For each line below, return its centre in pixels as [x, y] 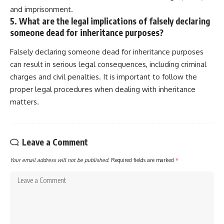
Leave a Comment [55, 142]
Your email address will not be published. [60, 159]
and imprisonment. [41, 9]
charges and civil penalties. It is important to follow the [103, 76]
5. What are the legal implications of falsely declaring [110, 21]
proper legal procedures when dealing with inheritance [103, 89]
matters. [24, 101]
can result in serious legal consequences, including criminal [108, 64]
